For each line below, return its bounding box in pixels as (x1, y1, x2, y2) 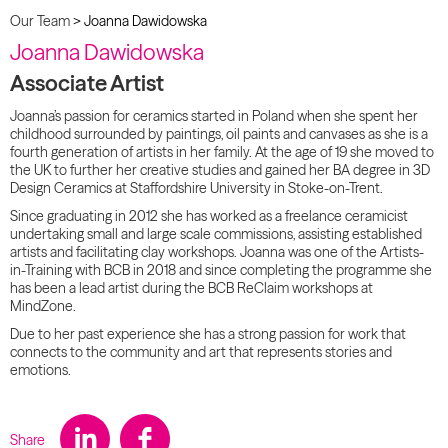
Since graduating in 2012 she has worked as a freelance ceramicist (10, 207, 408, 225)
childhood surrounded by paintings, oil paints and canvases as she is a (10, 125, 428, 143)
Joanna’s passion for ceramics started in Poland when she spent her (10, 107, 418, 125)
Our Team (10, 12, 70, 30)
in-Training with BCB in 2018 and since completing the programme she (10, 261, 432, 279)
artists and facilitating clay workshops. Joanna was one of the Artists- (10, 243, 424, 261)
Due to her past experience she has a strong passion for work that (10, 325, 406, 343)
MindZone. (10, 297, 76, 315)
